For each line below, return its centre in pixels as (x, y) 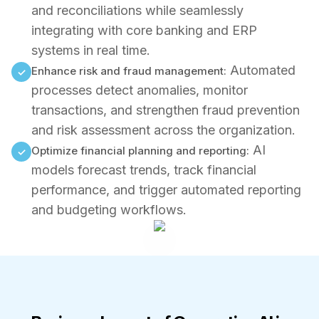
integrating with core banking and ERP (144, 30)
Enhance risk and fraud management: (129, 71)
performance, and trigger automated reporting (166, 190)
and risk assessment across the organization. (163, 130)
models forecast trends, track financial (144, 170)
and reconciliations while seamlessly (137, 10)
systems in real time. (91, 50)
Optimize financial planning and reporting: (140, 151)
